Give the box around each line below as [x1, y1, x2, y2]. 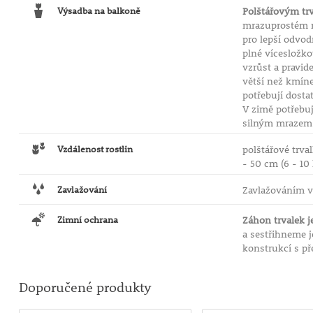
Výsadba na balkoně [57, 4, 140, 17]
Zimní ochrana [57, 213, 118, 226]
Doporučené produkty [18, 279, 152, 296]
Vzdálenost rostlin [57, 143, 133, 155]
